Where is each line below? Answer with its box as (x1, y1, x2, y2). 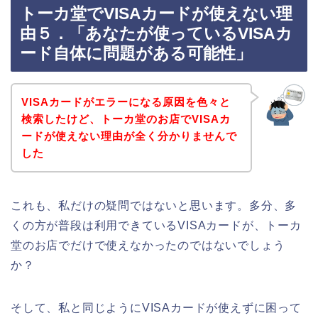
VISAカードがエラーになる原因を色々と (21, 95, 231, 108)
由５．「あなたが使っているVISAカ (20, 24, 292, 43)
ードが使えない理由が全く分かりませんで (21, 129, 237, 142)
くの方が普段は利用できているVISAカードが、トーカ (11, 219, 302, 231)
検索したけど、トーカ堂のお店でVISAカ (21, 112, 231, 125)
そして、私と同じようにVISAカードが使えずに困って (11, 301, 302, 314)
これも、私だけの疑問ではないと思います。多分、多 (11, 199, 297, 212)
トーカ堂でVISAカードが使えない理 (20, 4, 292, 23)
